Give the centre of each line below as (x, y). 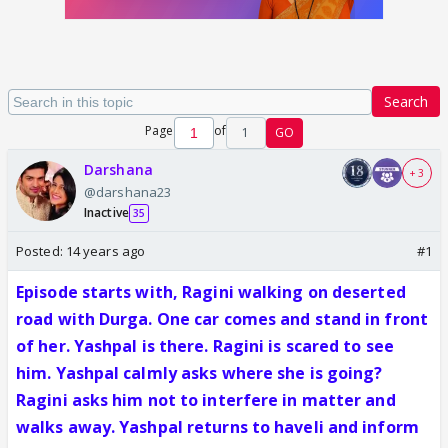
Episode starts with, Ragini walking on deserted (211, 292)
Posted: (41, 251)
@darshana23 (128, 192)
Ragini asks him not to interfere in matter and (206, 400)
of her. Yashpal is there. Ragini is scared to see (205, 346)
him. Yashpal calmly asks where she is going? (199, 373)
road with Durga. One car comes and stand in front (222, 319)
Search (406, 101)
